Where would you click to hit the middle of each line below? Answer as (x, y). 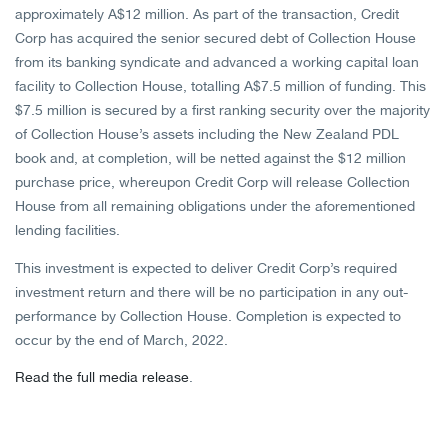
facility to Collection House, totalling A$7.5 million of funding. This (220, 85)
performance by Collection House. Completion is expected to (208, 315)
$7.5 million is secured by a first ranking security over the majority (222, 109)
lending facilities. (67, 229)
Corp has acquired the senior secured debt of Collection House (215, 37)
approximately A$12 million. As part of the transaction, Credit (207, 13)
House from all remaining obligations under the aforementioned (215, 205)
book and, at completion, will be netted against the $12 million (210, 157)
